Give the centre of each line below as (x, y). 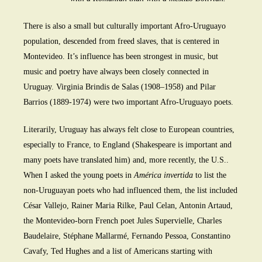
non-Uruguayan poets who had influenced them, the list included (130, 191)
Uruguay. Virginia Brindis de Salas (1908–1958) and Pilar (120, 87)
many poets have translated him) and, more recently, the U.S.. (126, 160)
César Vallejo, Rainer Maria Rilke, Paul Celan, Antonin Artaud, (128, 206)
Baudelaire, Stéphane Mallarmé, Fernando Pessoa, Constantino (127, 236)
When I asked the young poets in (79, 175)
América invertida (163, 175)
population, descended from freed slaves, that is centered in (121, 42)
